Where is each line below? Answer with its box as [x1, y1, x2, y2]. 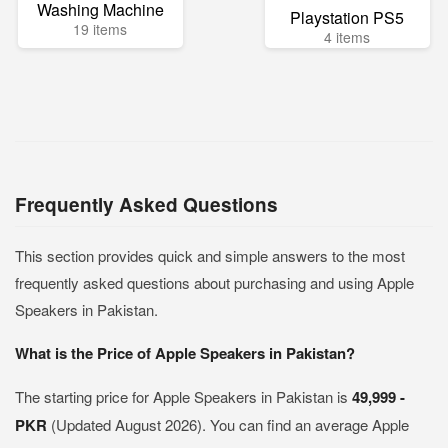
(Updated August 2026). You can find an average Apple [51, 414, 409, 435]
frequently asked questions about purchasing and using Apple [15, 272, 414, 293]
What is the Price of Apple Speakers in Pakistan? [15, 342, 355, 364]
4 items [324, 27, 371, 47]
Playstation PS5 [290, 6, 405, 29]
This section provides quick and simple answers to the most [15, 245, 405, 266]
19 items [73, 19, 128, 39]
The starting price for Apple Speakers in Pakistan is [15, 386, 352, 407]
